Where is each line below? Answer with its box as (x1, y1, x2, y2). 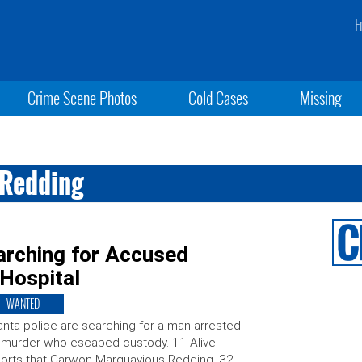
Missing (300, 86, 343, 110)
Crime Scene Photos (27, 86, 137, 110)
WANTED (6, 295, 40, 312)
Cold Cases (187, 86, 248, 110)
